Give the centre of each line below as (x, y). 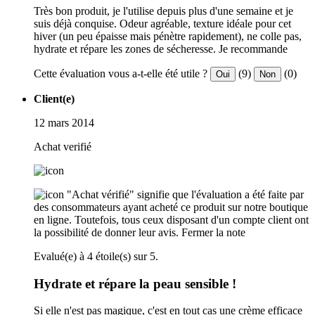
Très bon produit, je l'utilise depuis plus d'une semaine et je (163, 11)
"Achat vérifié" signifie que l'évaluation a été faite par (185, 195)
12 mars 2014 (64, 123)
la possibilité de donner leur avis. (106, 233)
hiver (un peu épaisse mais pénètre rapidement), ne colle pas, (168, 37)
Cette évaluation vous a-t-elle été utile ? (121, 74)
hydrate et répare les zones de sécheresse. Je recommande (161, 49)
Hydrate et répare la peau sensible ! (135, 283)
